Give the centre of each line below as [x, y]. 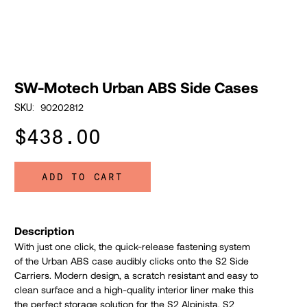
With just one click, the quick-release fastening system [132, 246]
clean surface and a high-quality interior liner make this [134, 289]
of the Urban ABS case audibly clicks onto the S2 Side [132, 260]
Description [44, 230]
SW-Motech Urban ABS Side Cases [136, 87]
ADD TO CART [83, 177]
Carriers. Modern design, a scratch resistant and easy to [136, 275]
